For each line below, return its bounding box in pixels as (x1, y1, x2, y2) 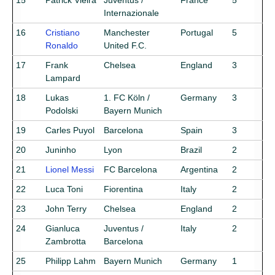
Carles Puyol (45, 125, 95, 136)
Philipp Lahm (45, 256, 96, 266)
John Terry (45, 204, 87, 214)
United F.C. (104, 41, 147, 51)
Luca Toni (45, 184, 83, 195)
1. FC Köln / (104, 93, 150, 103)
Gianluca (45, 223, 80, 234)
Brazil (180, 145, 202, 155)
